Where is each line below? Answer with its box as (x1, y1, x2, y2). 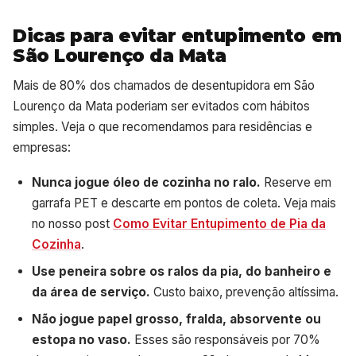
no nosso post (32, 215, 113, 231)
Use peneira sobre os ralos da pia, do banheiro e (32, 263, 331, 279)
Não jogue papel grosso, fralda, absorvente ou (32, 311, 321, 327)
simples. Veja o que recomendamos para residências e (13, 119, 312, 135)
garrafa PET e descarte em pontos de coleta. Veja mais (32, 195, 336, 211)
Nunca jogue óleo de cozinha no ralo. (32, 174, 261, 190)
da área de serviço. (32, 284, 150, 300)
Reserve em (261, 174, 331, 190)
